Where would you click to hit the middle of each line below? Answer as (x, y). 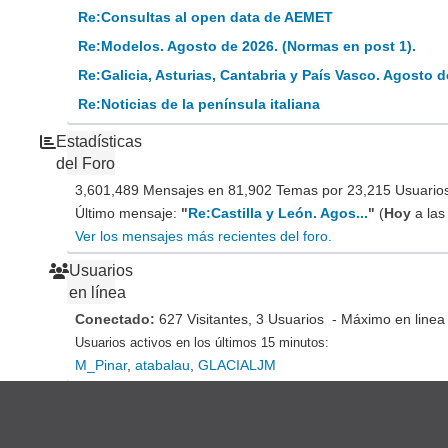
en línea (98, 293)
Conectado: (117, 319)
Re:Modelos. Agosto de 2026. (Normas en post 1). (247, 46)
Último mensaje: (128, 213)
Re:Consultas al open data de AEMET (206, 17)
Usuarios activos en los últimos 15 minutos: (202, 343)
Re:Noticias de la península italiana (199, 104)
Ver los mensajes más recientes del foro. (204, 236)
